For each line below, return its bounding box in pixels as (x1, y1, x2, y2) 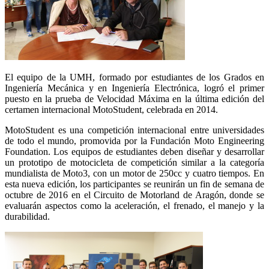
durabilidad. (5, 211, 50, 222)
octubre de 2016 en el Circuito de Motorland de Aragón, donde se (5, 189, 264, 200)
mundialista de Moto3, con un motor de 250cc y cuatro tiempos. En (5, 168, 264, 178)
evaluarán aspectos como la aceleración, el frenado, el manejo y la (5, 200, 264, 211)
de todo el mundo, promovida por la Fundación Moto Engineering (5, 135, 264, 146)
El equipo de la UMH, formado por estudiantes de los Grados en (5, 71, 264, 82)
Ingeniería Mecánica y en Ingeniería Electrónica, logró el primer (5, 82, 264, 93)
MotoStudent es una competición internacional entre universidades (5, 124, 264, 135)
